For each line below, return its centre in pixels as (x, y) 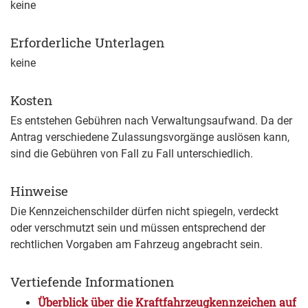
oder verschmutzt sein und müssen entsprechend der (138, 228)
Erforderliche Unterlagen (87, 43)
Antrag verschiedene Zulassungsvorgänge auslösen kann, (150, 137)
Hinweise (39, 191)
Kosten (31, 100)
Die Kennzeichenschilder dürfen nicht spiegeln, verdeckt (144, 212)
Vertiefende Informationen (92, 282)
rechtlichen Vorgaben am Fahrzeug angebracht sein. (136, 245)
